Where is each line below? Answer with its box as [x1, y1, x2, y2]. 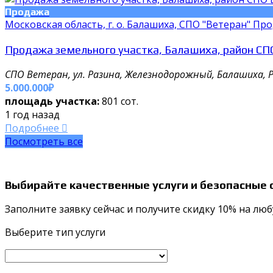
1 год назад [5, 107, 60, 121]
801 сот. [102, 94, 138, 108]
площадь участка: [5, 94, 102, 108]
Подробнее [5, 121, 62, 135]
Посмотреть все [5, 134, 83, 148]
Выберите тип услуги [5, 225, 105, 239]
